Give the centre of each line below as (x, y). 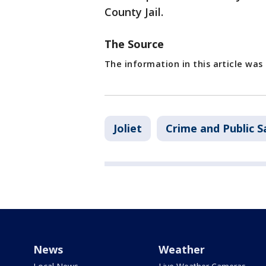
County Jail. (134, 12)
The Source (134, 44)
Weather (181, 250)
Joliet (128, 129)
